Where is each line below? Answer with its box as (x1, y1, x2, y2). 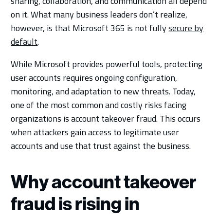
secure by (168, 21, 204, 35)
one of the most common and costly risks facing (11, 98, 187, 111)
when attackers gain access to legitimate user (11, 125, 180, 139)
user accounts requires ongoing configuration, (11, 71, 178, 84)
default (11, 35, 38, 48)
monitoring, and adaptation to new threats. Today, (11, 84, 196, 98)
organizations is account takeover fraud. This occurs (11, 111, 201, 125)
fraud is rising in (11, 192, 140, 215)
